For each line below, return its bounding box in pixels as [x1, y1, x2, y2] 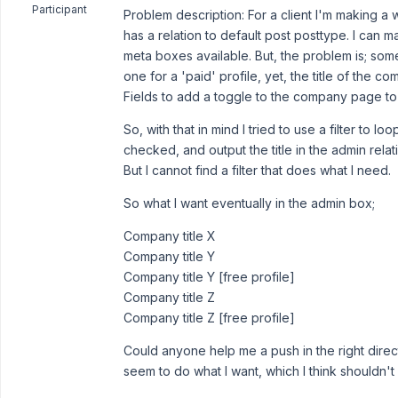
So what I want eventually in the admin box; [123, 195, 375, 211]
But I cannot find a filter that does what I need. [123, 163, 391, 178]
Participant [31, 3, 87, 16]
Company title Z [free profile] [123, 310, 295, 325]
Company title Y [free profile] [123, 269, 295, 284]
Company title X [123, 228, 216, 243]
